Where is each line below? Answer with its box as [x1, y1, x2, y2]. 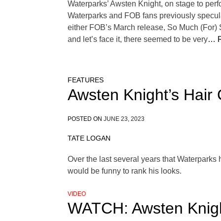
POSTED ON [68, 115, 104, 123]
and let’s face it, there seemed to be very [68, 35, 208, 44]
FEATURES [68, 76, 104, 84]
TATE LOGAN [68, 134, 110, 143]
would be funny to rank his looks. [68, 167, 182, 176]
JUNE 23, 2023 [104, 115, 145, 123]
